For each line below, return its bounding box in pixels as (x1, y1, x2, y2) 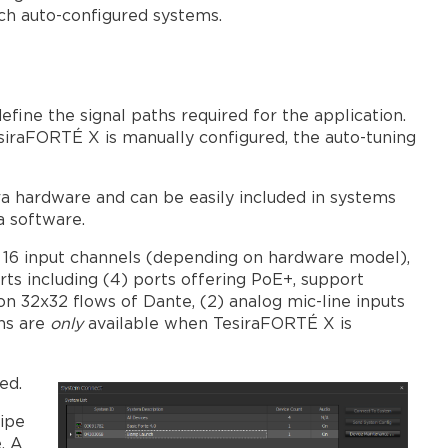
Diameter (261, 187, 338, 203)
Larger (261, 29, 315, 45)
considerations (261, 117, 378, 133)
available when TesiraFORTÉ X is (83, 317, 352, 332)
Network (261, 165, 333, 181)
